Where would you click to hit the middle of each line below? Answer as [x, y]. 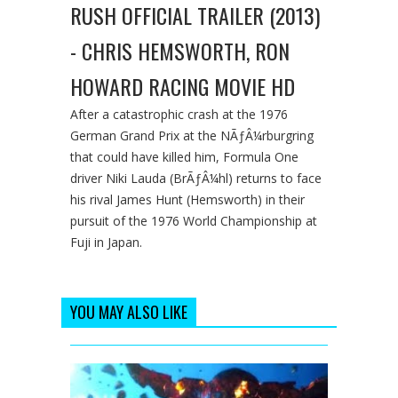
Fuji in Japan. [106, 242]
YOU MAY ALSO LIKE [129, 311]
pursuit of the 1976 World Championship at [194, 220]
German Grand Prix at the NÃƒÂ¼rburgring [192, 135]
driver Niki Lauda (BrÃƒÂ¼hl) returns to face [196, 178]
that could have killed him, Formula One [184, 156]
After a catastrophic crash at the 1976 [179, 114]
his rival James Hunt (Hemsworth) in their [187, 199]
